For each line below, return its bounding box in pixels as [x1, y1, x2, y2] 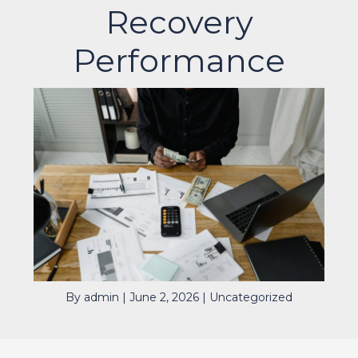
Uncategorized [209, 290, 292, 305]
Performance [73, 40, 285, 80]
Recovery [105, 2, 253, 42]
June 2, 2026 [129, 290, 202, 305]
